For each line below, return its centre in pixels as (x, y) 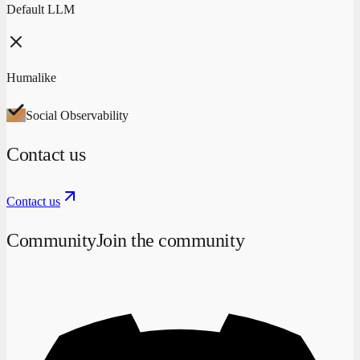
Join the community (170, 240)
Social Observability (77, 115)
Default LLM (41, 9)
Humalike (31, 77)
